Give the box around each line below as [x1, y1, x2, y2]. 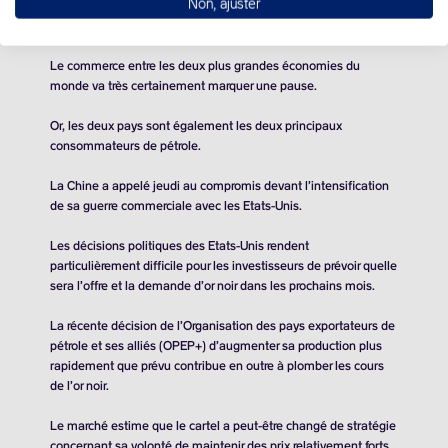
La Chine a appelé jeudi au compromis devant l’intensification [50, 178, 389, 194]
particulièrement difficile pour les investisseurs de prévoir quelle [50, 258, 397, 274]
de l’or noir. [50, 378, 109, 394]
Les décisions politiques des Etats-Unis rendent [50, 238, 309, 254]
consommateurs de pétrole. [50, 138, 201, 154]
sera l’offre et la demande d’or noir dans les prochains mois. [50, 278, 375, 294]
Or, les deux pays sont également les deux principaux [50, 118, 342, 134]
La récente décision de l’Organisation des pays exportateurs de [50, 318, 395, 334]
